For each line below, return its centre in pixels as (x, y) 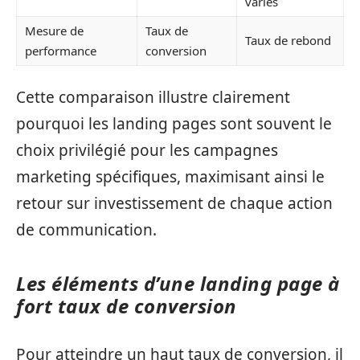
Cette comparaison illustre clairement (153, 97)
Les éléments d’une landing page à (178, 283)
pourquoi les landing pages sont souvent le (174, 123)
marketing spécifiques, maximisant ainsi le (170, 176)
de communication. (86, 229)
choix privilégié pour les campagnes (147, 150)
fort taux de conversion (127, 305)
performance (61, 51)
